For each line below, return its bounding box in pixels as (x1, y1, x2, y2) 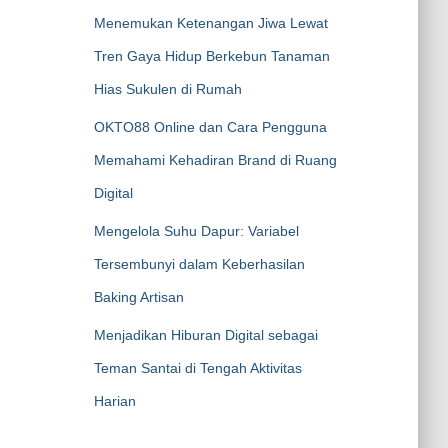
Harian (93, 393, 136, 409)
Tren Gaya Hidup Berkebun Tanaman (93, 48, 330, 64)
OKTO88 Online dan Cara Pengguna (93, 119, 327, 135)
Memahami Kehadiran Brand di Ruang (93, 152, 337, 168)
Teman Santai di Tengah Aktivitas (93, 360, 302, 376)
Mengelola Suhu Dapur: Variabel (93, 223, 299, 239)
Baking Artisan (93, 289, 184, 305)
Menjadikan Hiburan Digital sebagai (93, 327, 318, 343)
